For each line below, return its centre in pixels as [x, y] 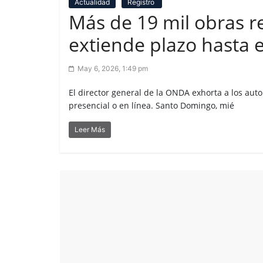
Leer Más [90, 130]
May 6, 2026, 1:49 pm [113, 69]
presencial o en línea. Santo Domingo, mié [151, 106]
